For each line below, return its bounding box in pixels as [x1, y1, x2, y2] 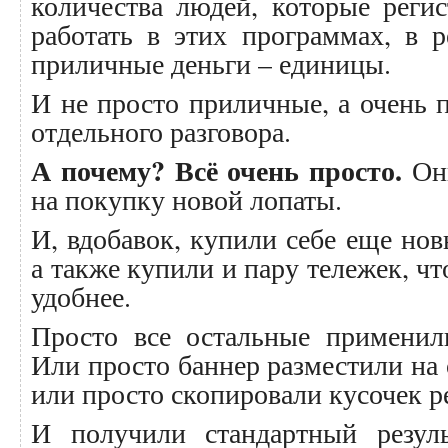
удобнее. [31, 277, 131, 315]
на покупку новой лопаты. [31, 180, 342, 218]
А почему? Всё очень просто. [31, 150, 402, 191]
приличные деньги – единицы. [31, 44, 391, 82]
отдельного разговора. [31, 112, 291, 150]
